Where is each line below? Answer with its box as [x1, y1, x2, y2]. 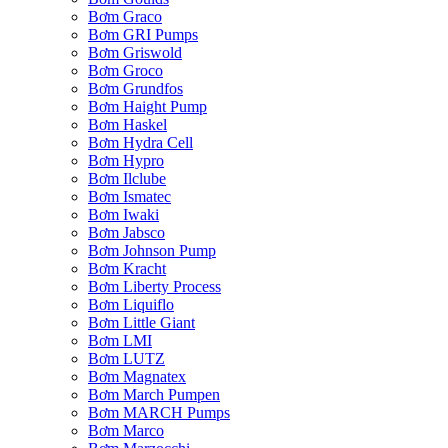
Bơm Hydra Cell [88, 134, 193, 152]
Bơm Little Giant [88, 314, 195, 332]
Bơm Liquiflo [88, 296, 174, 314]
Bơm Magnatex [88, 368, 186, 386]
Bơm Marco [88, 422, 164, 440]
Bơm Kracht [88, 260, 166, 278]
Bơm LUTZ [88, 350, 165, 368]
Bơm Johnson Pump [88, 242, 216, 260]
